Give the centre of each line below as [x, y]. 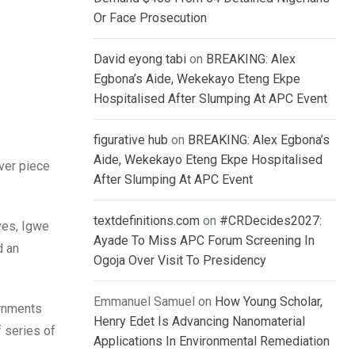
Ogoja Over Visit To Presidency [180, 261]
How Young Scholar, [269, 302]
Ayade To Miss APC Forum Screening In [204, 241]
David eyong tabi [140, 59]
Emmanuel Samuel [144, 302]
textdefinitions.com [147, 221]
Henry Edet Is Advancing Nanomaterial [199, 322]
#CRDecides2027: [271, 221]
